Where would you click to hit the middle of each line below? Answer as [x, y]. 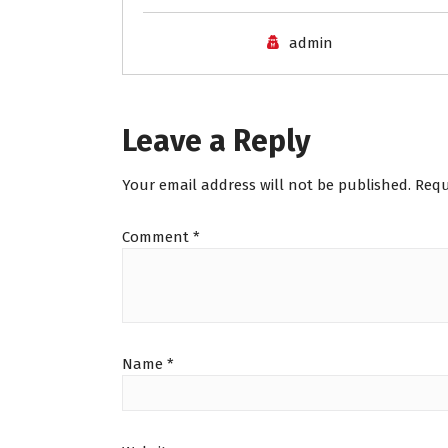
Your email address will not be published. [266, 185]
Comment [157, 237]
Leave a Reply [216, 141]
